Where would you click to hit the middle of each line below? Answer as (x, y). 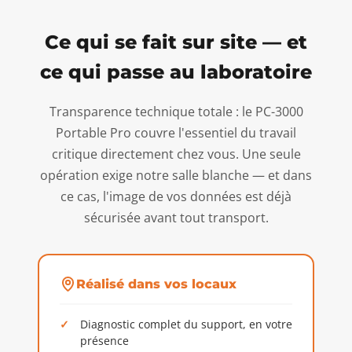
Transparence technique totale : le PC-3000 (176, 111)
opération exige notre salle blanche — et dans (176, 175)
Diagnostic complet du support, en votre (186, 324)
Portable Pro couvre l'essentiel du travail (176, 132)
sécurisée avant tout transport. (176, 217)
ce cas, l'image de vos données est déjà (176, 196)
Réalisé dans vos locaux (156, 284)
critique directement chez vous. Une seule (176, 154)
